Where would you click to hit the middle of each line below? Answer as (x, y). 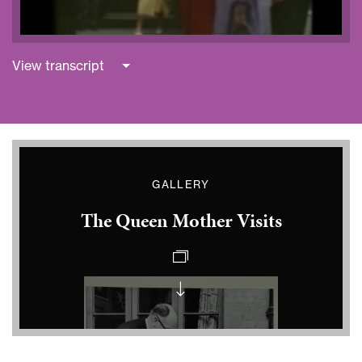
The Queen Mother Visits (181, 221)
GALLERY (181, 185)
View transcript (58, 66)
